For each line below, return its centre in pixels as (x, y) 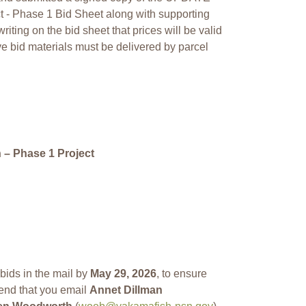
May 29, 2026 (123, 273)
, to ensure (182, 273)
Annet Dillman (126, 290)
